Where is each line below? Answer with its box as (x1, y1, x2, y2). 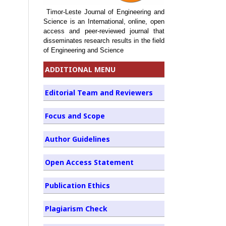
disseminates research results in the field (43, 36, 164, 44)
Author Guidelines (45, 134, 110, 144)
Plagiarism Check (45, 203, 107, 213)
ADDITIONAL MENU (45, 64, 116, 74)
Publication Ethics (45, 180, 110, 190)
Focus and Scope (45, 110, 105, 121)
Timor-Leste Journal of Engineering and (43, 8, 164, 16)
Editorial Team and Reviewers (45, 87, 153, 97)
